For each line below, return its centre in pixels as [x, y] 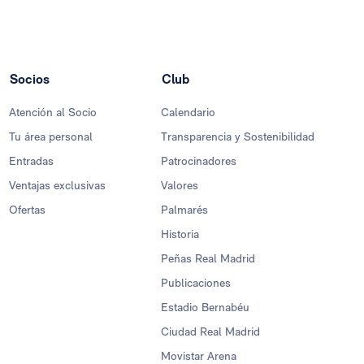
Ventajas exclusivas [57, 186]
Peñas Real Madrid [208, 259]
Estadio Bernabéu [205, 308]
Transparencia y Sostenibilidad [238, 137]
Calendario [188, 113]
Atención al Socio [53, 113]
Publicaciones [196, 283]
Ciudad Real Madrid [210, 332]
